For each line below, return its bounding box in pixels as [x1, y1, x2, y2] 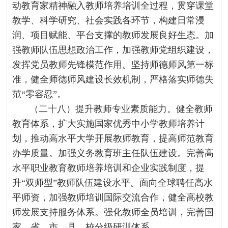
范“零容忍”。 [12, 89, 67, 99]
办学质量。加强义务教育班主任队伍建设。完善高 [12, 148, 214, 158]
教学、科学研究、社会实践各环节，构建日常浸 [12, 15, 205, 25]
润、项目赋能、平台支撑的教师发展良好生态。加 [12, 30, 214, 40]
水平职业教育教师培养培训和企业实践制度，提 [12, 163, 205, 173]
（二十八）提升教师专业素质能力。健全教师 [30, 104, 213, 114]
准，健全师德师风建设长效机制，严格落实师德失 [12, 74, 214, 84]
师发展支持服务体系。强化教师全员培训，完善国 [12, 207, 214, 217]
